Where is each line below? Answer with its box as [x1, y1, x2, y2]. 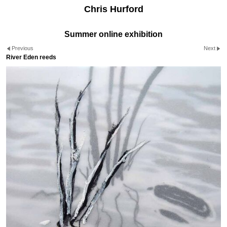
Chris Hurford [84, 4, 143, 14]
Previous [12, 45, 34, 52]
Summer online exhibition [64, 30, 163, 39]
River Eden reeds [6, 53, 56, 61]
